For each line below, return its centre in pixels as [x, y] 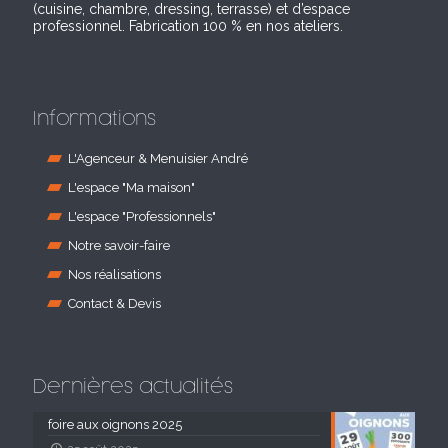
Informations [94, 118]
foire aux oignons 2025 [115, 424]
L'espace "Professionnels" [142, 216]
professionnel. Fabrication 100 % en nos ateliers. [188, 25]
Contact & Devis [114, 303]
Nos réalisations [114, 274]
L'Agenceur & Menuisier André [158, 158]
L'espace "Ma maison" [131, 187]
